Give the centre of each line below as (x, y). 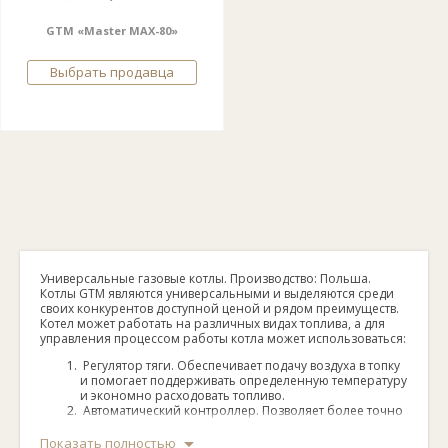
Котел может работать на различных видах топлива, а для (212, 323)
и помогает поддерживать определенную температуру (243, 380)
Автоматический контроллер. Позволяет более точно (241, 410)
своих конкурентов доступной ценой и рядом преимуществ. (219, 308)
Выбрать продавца (112, 72)
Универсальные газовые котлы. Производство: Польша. (205, 278)
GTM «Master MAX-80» (112, 30)
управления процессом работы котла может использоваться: (223, 338)
